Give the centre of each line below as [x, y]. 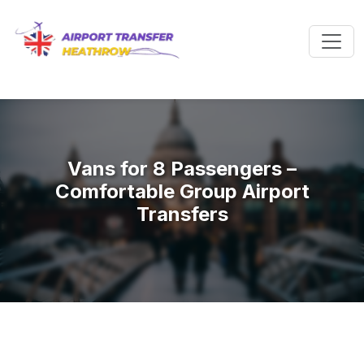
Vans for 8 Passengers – [182, 169]
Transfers [182, 214]
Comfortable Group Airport [182, 191]
